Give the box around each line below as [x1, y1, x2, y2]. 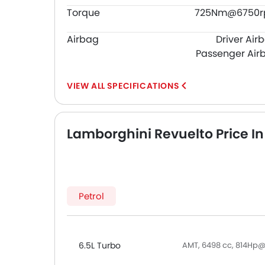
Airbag [67, 33, 99, 46]
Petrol [79, 190, 104, 202]
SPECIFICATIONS [106, 80, 180, 92]
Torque [67, 6, 100, 20]
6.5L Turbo [79, 240, 121, 251]
